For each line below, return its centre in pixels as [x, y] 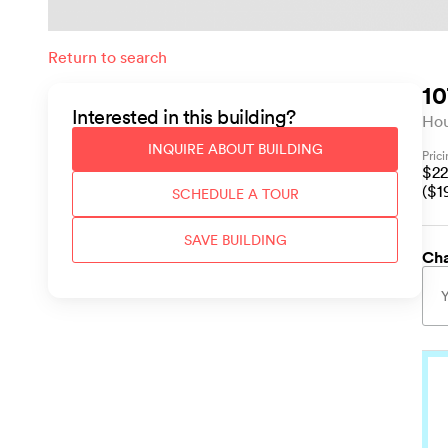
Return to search [107, 56]
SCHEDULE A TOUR [235, 193]
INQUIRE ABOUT [202, 148]
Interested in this [144, 116]
